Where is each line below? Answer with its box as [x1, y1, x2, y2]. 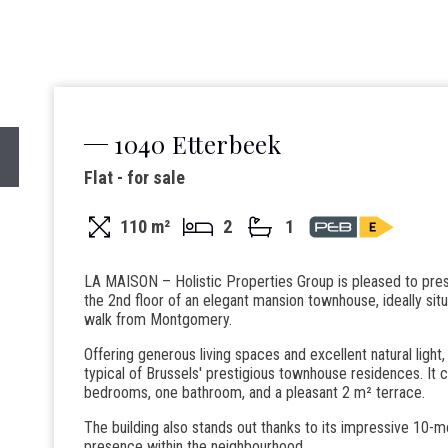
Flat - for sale [84, 166, 185, 188]
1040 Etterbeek [114, 127, 282, 160]
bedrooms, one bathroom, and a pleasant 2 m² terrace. [84, 382, 425, 402]
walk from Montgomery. [84, 309, 232, 329]
